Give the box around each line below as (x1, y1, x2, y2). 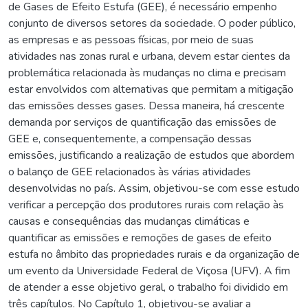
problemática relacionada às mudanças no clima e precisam (8, 65, 286, 80)
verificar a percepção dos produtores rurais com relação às (8, 197, 284, 212)
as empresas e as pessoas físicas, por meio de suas (8, 32, 254, 47)
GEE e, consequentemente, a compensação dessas (8, 131, 252, 146)
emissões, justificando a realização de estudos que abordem (8, 147, 294, 163)
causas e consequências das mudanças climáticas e (8, 213, 250, 229)
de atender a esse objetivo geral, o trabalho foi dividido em (8, 279, 288, 295)
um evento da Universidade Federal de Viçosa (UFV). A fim (8, 263, 290, 278)
